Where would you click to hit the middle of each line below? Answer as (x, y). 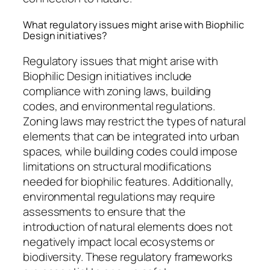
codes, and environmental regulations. (119, 106)
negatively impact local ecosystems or (119, 242)
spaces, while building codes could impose (130, 152)
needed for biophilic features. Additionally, (128, 182)
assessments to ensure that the (104, 212)
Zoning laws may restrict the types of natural (134, 121)
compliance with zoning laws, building (117, 91)
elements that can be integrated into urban (131, 137)
